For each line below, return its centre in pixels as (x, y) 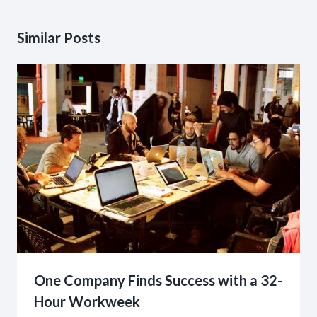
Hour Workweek (87, 301)
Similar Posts (59, 38)
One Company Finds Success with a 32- (158, 280)
